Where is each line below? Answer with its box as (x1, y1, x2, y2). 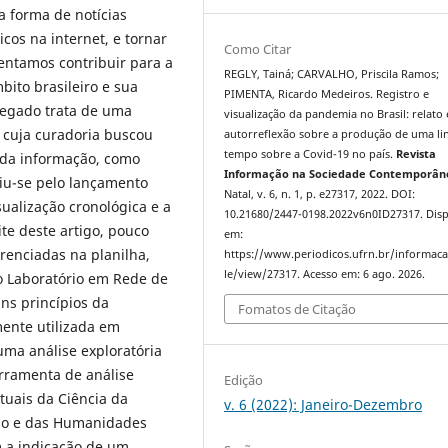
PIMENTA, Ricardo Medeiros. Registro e (224, 86, 430, 101)
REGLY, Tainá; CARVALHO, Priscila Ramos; (224, 66, 440, 81)
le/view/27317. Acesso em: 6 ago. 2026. (224, 266, 426, 281)
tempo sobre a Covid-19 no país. (224, 146, 397, 161)
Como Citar (224, 39, 292, 58)
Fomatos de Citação (238, 300, 357, 319)
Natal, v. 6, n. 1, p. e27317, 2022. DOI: (224, 186, 416, 201)
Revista (396, 146, 437, 161)
